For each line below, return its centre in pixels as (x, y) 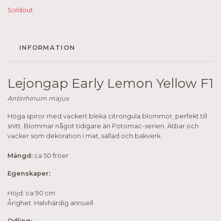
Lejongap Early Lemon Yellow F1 (110, 83)
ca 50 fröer (51, 155)
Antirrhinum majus (38, 98)
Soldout (20, 10)
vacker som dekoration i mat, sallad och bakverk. (85, 136)
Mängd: (20, 155)
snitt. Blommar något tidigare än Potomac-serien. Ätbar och (103, 126)
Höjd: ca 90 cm (31, 193)
